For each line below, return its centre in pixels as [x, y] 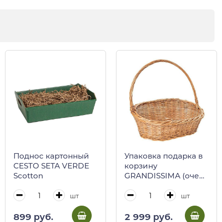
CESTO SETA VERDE [51, 166]
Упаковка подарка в [164, 156]
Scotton [28, 175]
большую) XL [150, 185]
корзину [141, 166]
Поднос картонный [51, 156]
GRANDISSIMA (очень [166, 175]
